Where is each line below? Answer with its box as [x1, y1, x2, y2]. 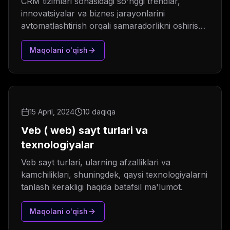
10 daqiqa [83, 107, 116, 117]
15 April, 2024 [29, 107, 74, 117]
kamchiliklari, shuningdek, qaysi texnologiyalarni [21, 169, 207, 180]
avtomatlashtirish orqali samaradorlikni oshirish [21, 21, 203, 31]
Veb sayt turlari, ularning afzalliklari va [21, 157, 170, 168]
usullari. [21, 33, 51, 44]
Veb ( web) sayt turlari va [21, 124, 148, 137]
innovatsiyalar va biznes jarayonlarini [21, 8, 165, 19]
